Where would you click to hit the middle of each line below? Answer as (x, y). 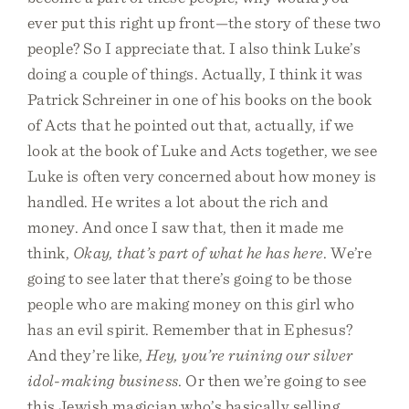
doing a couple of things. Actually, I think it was (195, 73)
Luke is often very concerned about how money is (202, 176)
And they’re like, (87, 355)
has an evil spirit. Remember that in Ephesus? (190, 329)
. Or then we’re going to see (273, 380)
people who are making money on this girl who (191, 304)
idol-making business (103, 380)
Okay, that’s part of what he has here (198, 252)
